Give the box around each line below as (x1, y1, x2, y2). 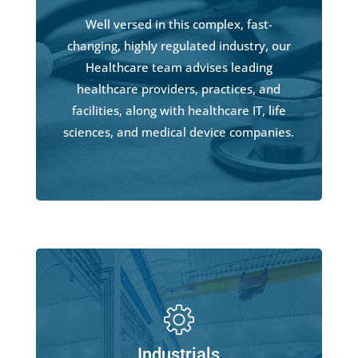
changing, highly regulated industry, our (66, 38, 291, 54)
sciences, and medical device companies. (63, 124, 295, 140)
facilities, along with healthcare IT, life (71, 102, 286, 118)
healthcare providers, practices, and (77, 81, 281, 97)
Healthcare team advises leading (85, 59, 272, 75)
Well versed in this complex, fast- (85, 16, 272, 32)
